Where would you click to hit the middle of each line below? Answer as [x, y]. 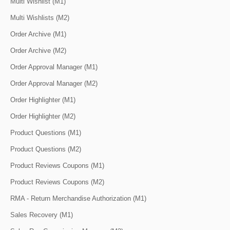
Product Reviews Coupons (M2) [57, 182]
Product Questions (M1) [46, 132]
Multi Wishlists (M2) [40, 17]
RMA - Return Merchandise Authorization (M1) [78, 198]
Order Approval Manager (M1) [54, 67]
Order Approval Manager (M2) [54, 83]
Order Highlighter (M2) [43, 116]
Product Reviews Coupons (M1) [57, 165]
